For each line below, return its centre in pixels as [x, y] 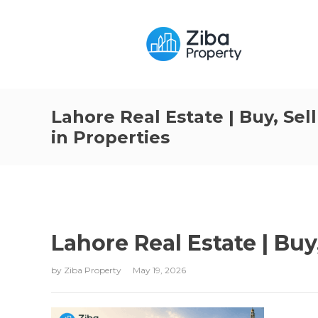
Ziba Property [94, 270]
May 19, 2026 [159, 270]
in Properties [110, 137]
